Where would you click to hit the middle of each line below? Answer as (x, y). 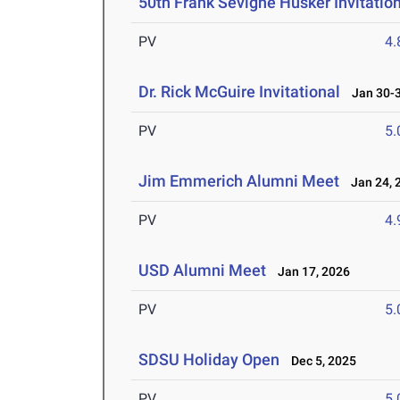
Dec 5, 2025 (320, 361)
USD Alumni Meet (203, 271)
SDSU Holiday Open (209, 360)
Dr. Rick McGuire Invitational (240, 92)
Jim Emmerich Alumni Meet (239, 181)
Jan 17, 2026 (310, 272)
